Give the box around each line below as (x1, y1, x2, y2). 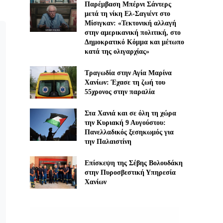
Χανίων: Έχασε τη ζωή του (84, 78, 165, 86)
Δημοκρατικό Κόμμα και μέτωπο (84, 38, 184, 46)
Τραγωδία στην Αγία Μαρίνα (84, 69, 172, 77)
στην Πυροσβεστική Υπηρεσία (84, 169, 176, 177)
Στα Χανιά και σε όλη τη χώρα (84, 109, 176, 117)
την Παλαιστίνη (84, 137, 131, 145)
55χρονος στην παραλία (84, 88, 155, 96)
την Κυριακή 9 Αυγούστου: (84, 118, 166, 126)
